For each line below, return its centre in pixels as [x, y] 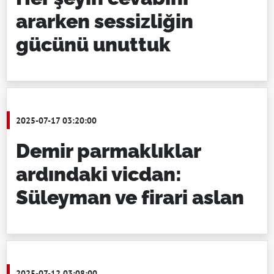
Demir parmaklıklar [108, 151]
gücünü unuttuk [93, 44]
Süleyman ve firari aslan [130, 197]
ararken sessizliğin [105, 21]
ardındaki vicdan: [99, 174]
